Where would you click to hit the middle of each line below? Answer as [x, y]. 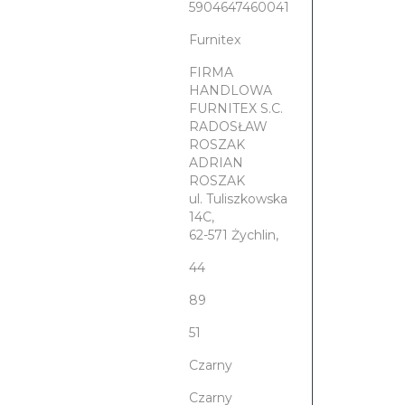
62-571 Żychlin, [233, 235]
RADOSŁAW [228, 127]
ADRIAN [216, 163]
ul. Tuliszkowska [238, 199]
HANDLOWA [230, 91]
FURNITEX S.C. [235, 109]
